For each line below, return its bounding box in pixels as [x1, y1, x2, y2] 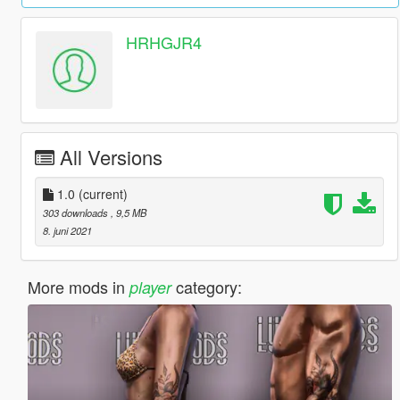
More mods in [27, 274, 129, 298]
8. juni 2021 [42, 222, 92, 237]
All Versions [59, 142, 162, 171]
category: [171, 274, 242, 298]
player [129, 275, 171, 298]
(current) [78, 184, 128, 203]
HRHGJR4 [126, 30, 203, 54]
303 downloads [42, 204, 111, 220]
